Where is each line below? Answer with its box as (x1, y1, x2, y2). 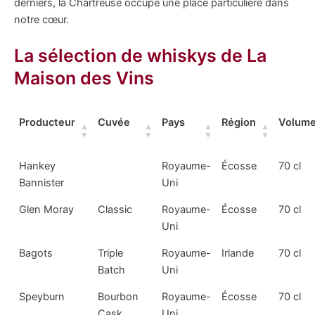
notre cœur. (14, 13, 69, 27)
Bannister (19, 176, 65, 189)
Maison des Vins (14, 67, 154, 89)
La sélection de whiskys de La (14, 45, 266, 67)
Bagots (19, 246, 53, 259)
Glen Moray (19, 202, 75, 216)
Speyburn (19, 290, 65, 303)
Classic (98, 202, 133, 216)
